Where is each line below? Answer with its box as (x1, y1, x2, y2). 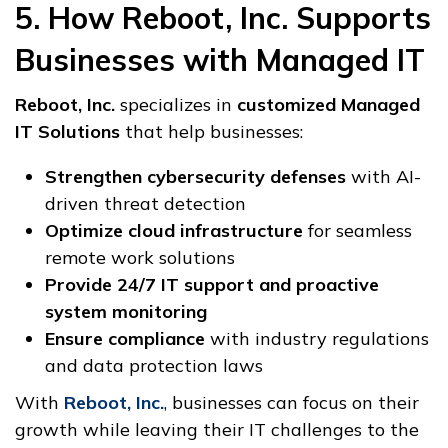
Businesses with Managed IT (15, 41, 425, 80)
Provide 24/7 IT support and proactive (45, 273, 379, 297)
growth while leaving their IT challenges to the (15, 418, 419, 442)
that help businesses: (120, 120, 303, 144)
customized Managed (237, 93, 420, 117)
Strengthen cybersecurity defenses (45, 165, 346, 189)
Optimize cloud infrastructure (45, 219, 303, 243)
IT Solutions (15, 120, 120, 144)
